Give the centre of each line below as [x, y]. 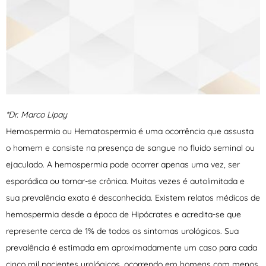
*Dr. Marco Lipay [37, 114]
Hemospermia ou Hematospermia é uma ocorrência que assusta [130, 131]
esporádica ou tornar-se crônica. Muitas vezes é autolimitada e [125, 181]
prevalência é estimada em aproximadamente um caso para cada [132, 247]
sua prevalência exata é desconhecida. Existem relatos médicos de [133, 197]
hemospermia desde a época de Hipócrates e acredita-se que [123, 214]
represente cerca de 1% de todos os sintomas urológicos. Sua [122, 231]
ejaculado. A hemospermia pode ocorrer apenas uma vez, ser [123, 164]
